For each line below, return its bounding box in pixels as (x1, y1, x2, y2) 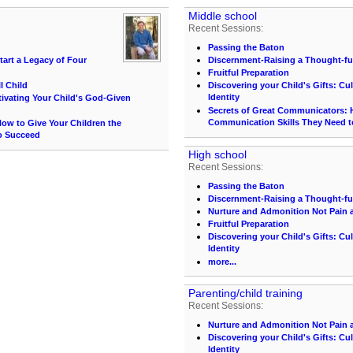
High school (188, 148, 247, 161)
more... (208, 257, 236, 266)
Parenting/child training (188, 287, 303, 299)
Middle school (188, 9, 257, 22)
